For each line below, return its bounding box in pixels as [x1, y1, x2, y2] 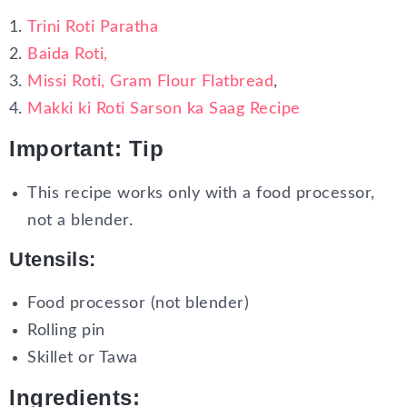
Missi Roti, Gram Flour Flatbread [27, 74, 273, 90]
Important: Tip [9, 136, 164, 161]
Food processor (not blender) [27, 295, 249, 312]
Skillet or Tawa [27, 350, 138, 366]
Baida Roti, [27, 46, 108, 63]
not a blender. [27, 213, 133, 229]
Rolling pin [27, 323, 105, 339]
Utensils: [9, 248, 96, 271]
